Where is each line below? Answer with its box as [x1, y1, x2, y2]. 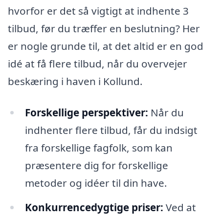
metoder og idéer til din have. [24, 175, 167, 190]
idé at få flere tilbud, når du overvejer [8, 57, 187, 71]
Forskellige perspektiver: [24, 105, 148, 119]
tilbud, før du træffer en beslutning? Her [8, 22, 200, 36]
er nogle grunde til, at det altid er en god [8, 39, 203, 53]
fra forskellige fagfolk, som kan [24, 140, 173, 154]
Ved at [163, 200, 196, 214]
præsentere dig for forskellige [24, 158, 168, 172]
